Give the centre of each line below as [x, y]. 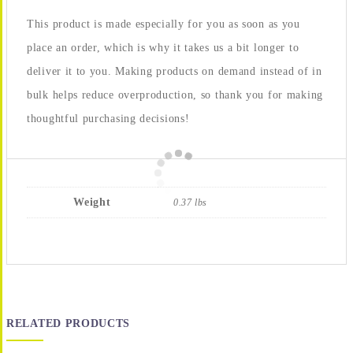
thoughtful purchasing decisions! [108, 119]
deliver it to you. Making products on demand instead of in [175, 71]
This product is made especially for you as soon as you [163, 24]
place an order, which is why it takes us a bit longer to [163, 48]
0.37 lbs [190, 203]
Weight [92, 202]
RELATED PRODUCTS [69, 323]
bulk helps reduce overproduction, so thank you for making [175, 95]
